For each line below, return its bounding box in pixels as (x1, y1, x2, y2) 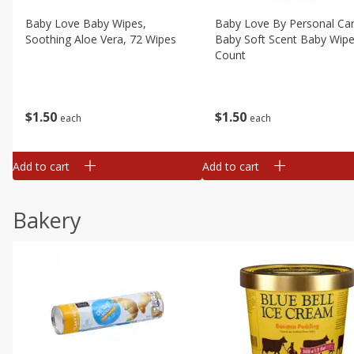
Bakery (13, 205, 81, 235)
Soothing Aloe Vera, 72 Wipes (25, 32, 176, 47)
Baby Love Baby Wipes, (25, 16, 146, 31)
